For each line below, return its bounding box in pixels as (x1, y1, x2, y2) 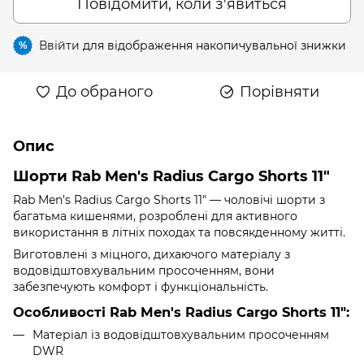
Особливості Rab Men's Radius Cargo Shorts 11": (13, 303, 349, 320)
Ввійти (39, 37, 80, 53)
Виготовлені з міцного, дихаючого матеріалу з (13, 246, 290, 262)
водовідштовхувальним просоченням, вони (13, 262, 275, 278)
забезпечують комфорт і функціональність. (13, 279, 268, 294)
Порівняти (240, 82, 319, 101)
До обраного (55, 82, 153, 101)
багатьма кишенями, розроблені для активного (13, 208, 297, 223)
